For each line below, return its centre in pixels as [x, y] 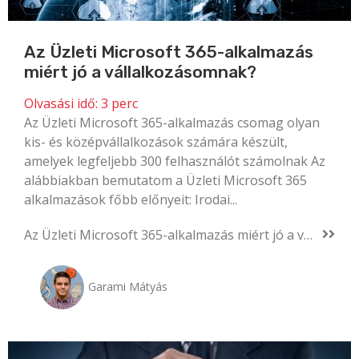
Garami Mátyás [128, 286]
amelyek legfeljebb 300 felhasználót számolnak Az [175, 161]
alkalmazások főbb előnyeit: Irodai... [131, 200]
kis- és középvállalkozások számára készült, [156, 142]
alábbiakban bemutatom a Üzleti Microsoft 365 [165, 181]
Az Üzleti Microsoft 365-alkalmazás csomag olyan [172, 123]
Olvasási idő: [61, 104]
